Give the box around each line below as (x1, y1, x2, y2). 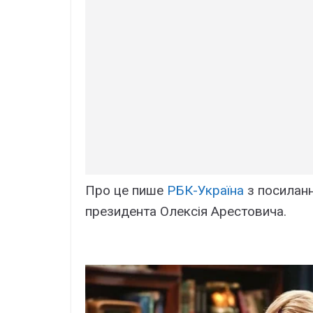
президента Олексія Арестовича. (85, 203, 286, 220)
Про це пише (85, 182, 167, 199)
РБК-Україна (167, 182, 244, 199)
